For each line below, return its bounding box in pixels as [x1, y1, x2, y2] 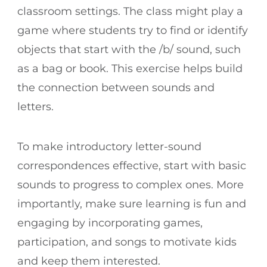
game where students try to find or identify [17, 23, 248, 37]
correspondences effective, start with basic [17, 159, 246, 172]
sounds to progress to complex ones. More [17, 178, 244, 191]
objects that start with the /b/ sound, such [17, 42, 241, 56]
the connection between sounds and [17, 80, 215, 94]
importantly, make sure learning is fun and [17, 197, 246, 210]
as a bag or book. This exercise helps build [17, 61, 243, 75]
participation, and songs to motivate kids [17, 235, 237, 249]
